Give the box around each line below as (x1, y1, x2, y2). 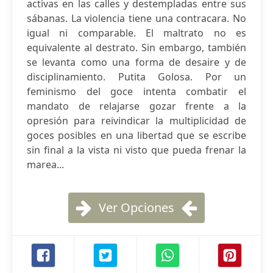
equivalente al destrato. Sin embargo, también (27, 41, 246, 54)
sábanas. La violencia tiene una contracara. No (27, 12, 246, 25)
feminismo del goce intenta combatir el (27, 85, 246, 98)
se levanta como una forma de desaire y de (27, 55, 246, 69)
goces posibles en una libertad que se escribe (27, 129, 246, 142)
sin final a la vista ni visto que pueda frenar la (27, 143, 246, 157)
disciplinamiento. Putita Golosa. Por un (27, 70, 246, 83)
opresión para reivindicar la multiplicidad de (27, 114, 246, 127)
